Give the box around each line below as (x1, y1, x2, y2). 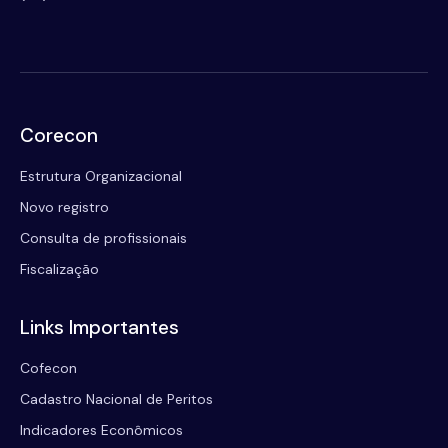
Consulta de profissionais (20, 228, 187, 247)
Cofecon (20, 358, 77, 377)
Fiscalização (20, 259, 99, 278)
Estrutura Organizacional (20, 166, 182, 185)
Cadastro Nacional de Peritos (20, 389, 213, 408)
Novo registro (20, 197, 109, 216)
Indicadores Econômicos (20, 420, 183, 439)
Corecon (20, 122, 98, 148)
